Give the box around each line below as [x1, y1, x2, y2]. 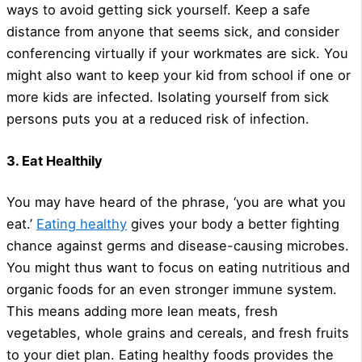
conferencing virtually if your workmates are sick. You [6, 45, 348, 62]
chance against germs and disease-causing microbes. [6, 238, 349, 255]
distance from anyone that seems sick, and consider [6, 23, 339, 40]
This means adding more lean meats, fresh [6, 303, 278, 320]
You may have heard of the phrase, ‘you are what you [6, 194, 346, 211]
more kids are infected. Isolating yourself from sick [6, 89, 329, 106]
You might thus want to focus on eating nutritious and [6, 259, 350, 276]
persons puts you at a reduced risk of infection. [6, 111, 309, 128]
